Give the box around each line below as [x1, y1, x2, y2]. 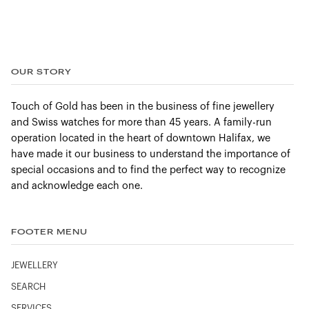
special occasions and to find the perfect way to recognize [11, 165, 286, 176]
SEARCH [11, 283, 46, 292]
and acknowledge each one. [11, 181, 143, 192]
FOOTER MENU [11, 227, 88, 237]
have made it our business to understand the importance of [11, 149, 290, 160]
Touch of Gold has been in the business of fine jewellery [11, 101, 275, 112]
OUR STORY [11, 67, 72, 77]
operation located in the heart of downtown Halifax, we [11, 133, 270, 144]
